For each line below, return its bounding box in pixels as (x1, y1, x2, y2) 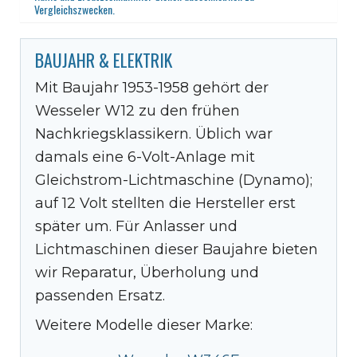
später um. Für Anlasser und (35, 218, 237, 235)
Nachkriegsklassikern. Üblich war (35, 125, 273, 143)
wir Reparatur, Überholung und (35, 264, 259, 281)
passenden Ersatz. (35, 287, 165, 304)
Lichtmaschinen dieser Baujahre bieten (35, 241, 318, 258)
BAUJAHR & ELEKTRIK (35, 47, 172, 73)
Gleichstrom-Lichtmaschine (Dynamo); (35, 171, 312, 189)
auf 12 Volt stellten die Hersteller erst (35, 194, 296, 212)
